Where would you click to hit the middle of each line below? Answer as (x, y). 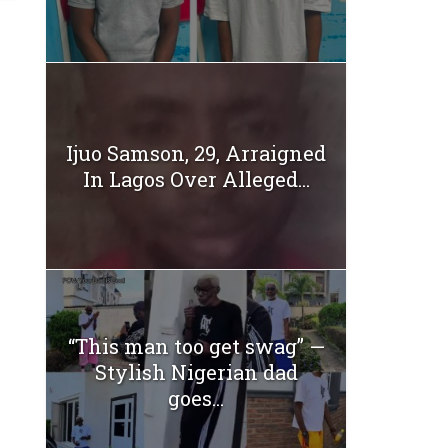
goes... (196, 398)
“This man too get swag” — (196, 346)
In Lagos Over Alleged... (196, 178)
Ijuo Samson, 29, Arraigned (196, 152)
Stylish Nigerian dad (196, 372)
